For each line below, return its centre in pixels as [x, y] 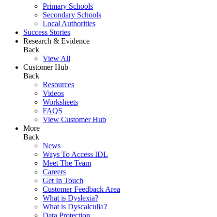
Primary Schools [68, 6]
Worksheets [60, 102]
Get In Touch [63, 181]
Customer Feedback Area [81, 189]
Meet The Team [67, 163]
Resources [58, 85]
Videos [53, 93]
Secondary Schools [72, 15]
